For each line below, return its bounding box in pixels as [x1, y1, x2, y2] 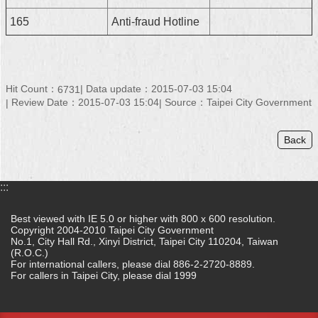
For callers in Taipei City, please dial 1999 [11, 269, 197, 281]
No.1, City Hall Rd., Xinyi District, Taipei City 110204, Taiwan [11, 235, 278, 247]
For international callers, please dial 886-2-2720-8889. [11, 258, 255, 270]
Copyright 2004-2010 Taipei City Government [11, 224, 214, 236]
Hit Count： [6, 82, 57, 94]
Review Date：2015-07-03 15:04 [11, 97, 159, 109]
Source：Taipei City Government [165, 97, 312, 109]
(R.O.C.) [11, 246, 48, 258]
